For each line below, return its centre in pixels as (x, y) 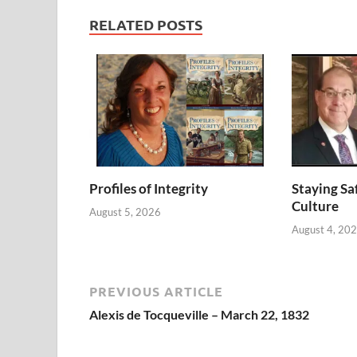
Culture (315, 206)
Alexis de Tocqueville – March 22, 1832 (199, 314)
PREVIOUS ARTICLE (156, 291)
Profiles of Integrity (149, 189)
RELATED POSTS (146, 25)
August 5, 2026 (125, 212)
